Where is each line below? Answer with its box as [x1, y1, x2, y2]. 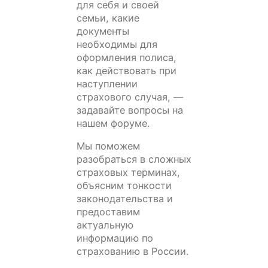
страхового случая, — [77, 91, 183, 103]
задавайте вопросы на [77, 104, 183, 117]
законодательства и [77, 193, 173, 205]
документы [77, 25, 129, 38]
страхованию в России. [77, 245, 188, 258]
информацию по [77, 232, 153, 245]
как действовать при [77, 65, 176, 77]
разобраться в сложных [77, 153, 191, 166]
